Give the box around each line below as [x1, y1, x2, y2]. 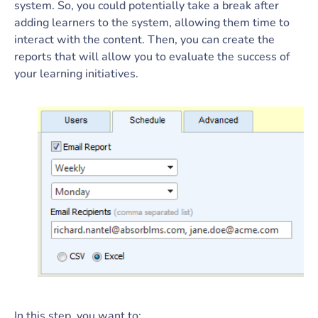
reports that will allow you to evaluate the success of [14, 49, 290, 65]
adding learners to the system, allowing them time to [14, 15, 290, 31]
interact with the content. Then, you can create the [14, 32, 275, 48]
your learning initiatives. [14, 66, 138, 82]
